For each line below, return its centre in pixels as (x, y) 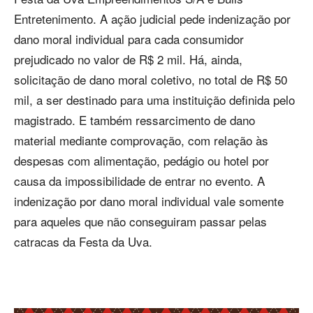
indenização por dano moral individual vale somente (149, 201)
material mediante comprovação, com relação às (141, 140)
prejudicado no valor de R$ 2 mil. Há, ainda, (128, 59)
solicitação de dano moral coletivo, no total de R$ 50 (151, 80)
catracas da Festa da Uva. (83, 242)
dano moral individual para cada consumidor (129, 39)
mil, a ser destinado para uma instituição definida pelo (154, 100)
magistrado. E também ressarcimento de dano (134, 120)
